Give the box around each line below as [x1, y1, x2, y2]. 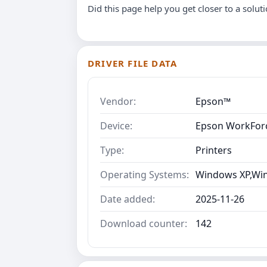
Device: [100, 119, 132, 133]
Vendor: [100, 95, 136, 108]
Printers [195, 144, 232, 157]
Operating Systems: [100, 168, 189, 182]
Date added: [100, 193, 155, 206]
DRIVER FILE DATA [88, 57, 178, 70]
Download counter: [100, 217, 187, 231]
